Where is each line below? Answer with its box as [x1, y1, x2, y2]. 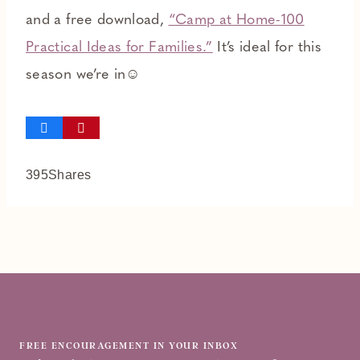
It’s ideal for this [212, 40, 322, 56]
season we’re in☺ [26, 67, 141, 84]
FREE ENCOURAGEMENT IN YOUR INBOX [19, 338, 238, 351]
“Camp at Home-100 [168, 13, 305, 29]
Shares [48, 168, 92, 182]
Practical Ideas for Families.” [26, 40, 213, 56]
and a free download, [26, 13, 169, 29]
